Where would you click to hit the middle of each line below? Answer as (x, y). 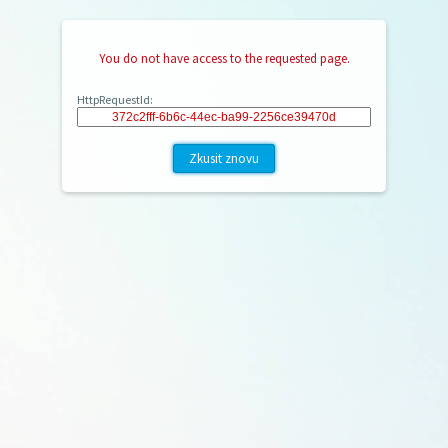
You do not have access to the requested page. (224, 58)
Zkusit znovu (224, 158)
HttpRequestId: (115, 99)
